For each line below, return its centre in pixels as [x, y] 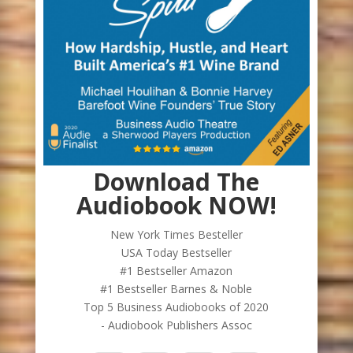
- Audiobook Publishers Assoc [176, 325]
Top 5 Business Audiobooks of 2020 [176, 307]
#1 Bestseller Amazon [176, 271]
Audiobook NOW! [176, 206]
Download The [176, 182]
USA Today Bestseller [176, 253]
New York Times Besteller [176, 235]
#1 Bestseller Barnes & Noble [176, 289]
